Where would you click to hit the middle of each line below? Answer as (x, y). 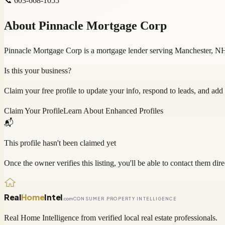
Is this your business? (38, 70)
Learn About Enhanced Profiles (113, 110)
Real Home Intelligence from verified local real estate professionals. (111, 217)
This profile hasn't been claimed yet (60, 143)
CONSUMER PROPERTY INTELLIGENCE (125, 198)
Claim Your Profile (34, 110)
